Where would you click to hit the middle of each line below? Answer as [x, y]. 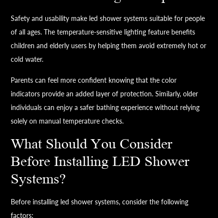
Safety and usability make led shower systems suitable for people [108, 18]
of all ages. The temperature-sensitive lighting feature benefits [103, 32]
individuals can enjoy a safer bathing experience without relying [105, 108]
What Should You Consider [92, 144]
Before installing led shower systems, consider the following [100, 202]
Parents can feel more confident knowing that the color [94, 80]
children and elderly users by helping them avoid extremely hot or [109, 46]
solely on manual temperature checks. [67, 121]
